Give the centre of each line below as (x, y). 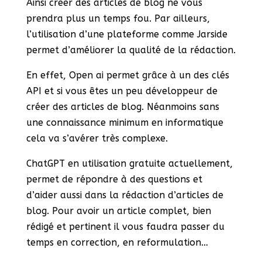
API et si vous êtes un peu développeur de (122, 91)
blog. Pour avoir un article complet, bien (118, 211)
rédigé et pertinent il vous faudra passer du (125, 227)
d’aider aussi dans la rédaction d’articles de (125, 195)
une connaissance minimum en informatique (125, 123)
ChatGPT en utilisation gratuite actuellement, (129, 164)
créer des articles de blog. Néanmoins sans (123, 107)
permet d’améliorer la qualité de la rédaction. (131, 50)
